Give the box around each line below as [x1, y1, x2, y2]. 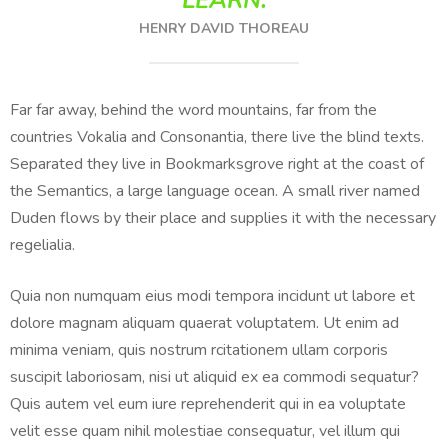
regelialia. [10, 234, 75, 257]
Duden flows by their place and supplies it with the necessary [10, 207, 436, 230]
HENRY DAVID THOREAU [139, 19, 309, 39]
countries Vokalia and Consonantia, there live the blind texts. [10, 126, 424, 149]
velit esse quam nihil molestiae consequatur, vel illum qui [10, 420, 400, 443]
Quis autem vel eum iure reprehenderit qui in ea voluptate [10, 393, 406, 416]
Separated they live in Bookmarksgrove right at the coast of [10, 153, 424, 176]
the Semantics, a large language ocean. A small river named [10, 180, 420, 203]
